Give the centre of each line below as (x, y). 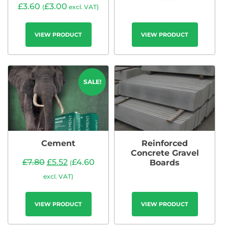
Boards (165, 163)
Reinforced (165, 144)
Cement (58, 144)
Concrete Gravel (165, 153)
